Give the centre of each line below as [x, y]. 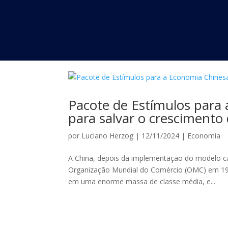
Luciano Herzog [108, 136]
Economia [204, 136]
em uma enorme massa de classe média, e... [142, 181]
